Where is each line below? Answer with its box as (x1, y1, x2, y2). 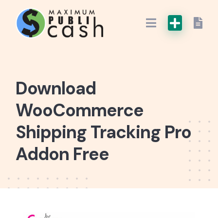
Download (16, 76, 96, 100)
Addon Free (16, 142, 109, 165)
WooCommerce (16, 98, 144, 122)
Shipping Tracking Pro (16, 120, 191, 144)
